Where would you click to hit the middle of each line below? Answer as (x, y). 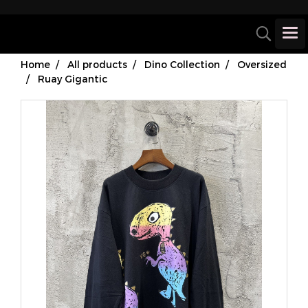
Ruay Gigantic (73, 79)
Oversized (262, 64)
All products (97, 64)
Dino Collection (182, 64)
